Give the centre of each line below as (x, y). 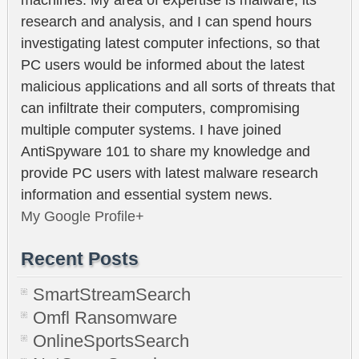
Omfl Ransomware (105, 317)
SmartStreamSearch (112, 294)
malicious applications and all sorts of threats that (178, 86)
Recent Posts (80, 258)
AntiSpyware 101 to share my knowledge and (165, 151)
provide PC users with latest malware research (169, 173)
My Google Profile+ (83, 216)
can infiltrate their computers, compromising (160, 108)
